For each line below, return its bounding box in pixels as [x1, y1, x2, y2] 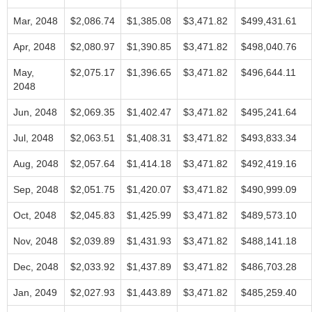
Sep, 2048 [13, 184, 58, 195]
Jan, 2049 [13, 287, 57, 298]
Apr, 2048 [13, 41, 56, 52]
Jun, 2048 [13, 107, 57, 118]
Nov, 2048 [13, 235, 58, 247]
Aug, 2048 [13, 158, 58, 169]
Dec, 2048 [13, 261, 58, 272]
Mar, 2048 [13, 15, 58, 26]
